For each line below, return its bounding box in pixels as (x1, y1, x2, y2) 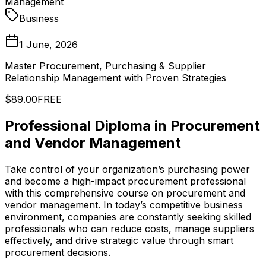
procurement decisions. (5, 246, 110, 258)
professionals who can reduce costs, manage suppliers (5, 222, 254, 235)
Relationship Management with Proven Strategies (5, 71, 226, 84)
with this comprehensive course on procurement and (5, 186, 245, 199)
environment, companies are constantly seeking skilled (5, 210, 251, 223)
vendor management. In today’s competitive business (5, 198, 243, 211)
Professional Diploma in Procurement (5, 116, 260, 134)
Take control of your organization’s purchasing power (5, 163, 250, 175)
